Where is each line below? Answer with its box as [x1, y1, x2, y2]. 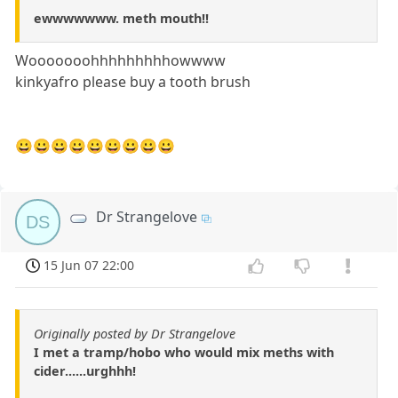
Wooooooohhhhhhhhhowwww [15, 51, 227, 71]
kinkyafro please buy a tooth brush [15, 72, 251, 92]
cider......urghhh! [34, 362, 136, 380]
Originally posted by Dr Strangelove [34, 325, 235, 343]
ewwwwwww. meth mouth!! [34, 10, 209, 28]
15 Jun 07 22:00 [44, 257, 135, 275]
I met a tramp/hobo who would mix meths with [34, 344, 334, 362]
